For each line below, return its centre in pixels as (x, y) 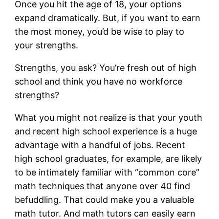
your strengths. (47, 45)
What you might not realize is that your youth (109, 118)
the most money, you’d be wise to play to (100, 32)
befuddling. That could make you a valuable (105, 200)
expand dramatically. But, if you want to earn (108, 18)
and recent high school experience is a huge (106, 131)
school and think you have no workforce (99, 82)
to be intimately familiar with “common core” (107, 173)
